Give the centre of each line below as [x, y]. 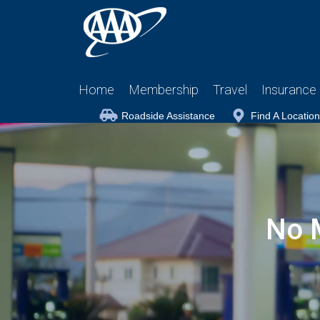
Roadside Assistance [168, 116]
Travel [230, 90]
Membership [164, 90]
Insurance [289, 90]
